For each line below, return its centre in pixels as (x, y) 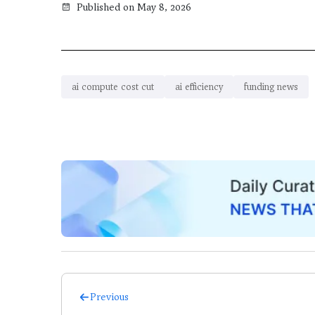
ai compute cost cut (113, 87)
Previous (109, 297)
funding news (271, 87)
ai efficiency (199, 87)
